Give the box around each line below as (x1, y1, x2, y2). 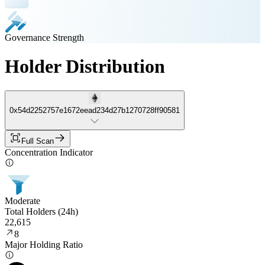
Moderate (5, 195, 40, 206)
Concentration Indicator (5, 147, 93, 157)
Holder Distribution (5, 56, 165, 77)
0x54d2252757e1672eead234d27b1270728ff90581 (9, 105, 180, 115)
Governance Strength (5, 33, 84, 43)
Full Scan (21, 136, 54, 146)
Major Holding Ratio (5, 239, 83, 250)
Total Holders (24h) (5, 206, 78, 216)
